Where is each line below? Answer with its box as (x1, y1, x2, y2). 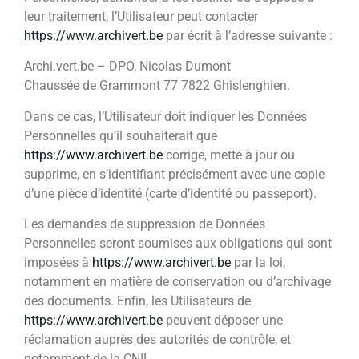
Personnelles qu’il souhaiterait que (24, 127, 217, 143)
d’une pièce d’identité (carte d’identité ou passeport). (24, 185, 317, 201)
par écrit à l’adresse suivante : (163, 27, 333, 43)
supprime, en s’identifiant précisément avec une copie (24, 166, 325, 182)
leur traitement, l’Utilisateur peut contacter (24, 8, 258, 24)
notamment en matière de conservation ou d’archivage (24, 274, 331, 289)
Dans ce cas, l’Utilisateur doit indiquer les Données (24, 108, 307, 124)
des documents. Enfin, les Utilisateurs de (24, 293, 251, 309)
